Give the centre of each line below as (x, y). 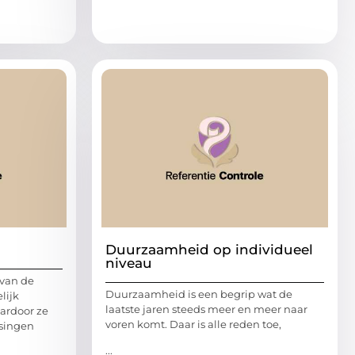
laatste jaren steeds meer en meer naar (206, 309)
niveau (129, 263)
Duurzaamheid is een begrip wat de (199, 294)
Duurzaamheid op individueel (209, 249)
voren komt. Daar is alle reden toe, (193, 324)
